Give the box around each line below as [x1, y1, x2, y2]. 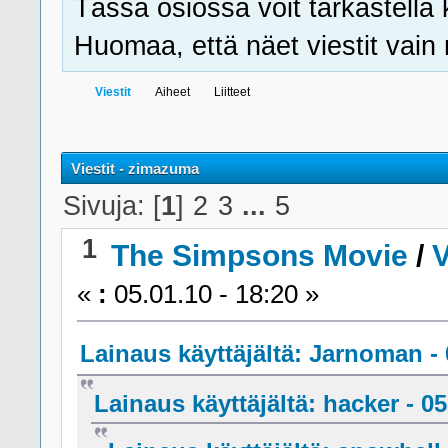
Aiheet [155, 84, 191, 99]
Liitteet [214, 84, 251, 99]
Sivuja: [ [63, 190, 162, 222]
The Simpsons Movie [111, 237, 409, 272]
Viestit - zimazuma [71, 159, 199, 177]
